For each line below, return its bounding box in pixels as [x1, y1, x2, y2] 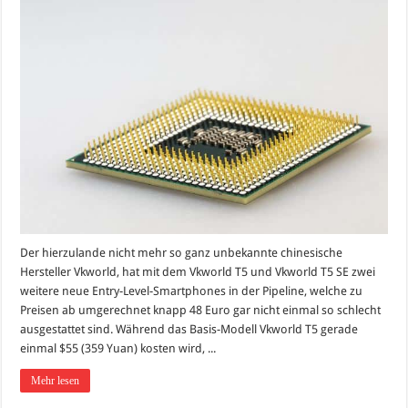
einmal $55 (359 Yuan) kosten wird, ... [20, 342, 217, 356]
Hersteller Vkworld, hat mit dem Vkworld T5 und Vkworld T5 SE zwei [20, 265, 376, 280]
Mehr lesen [31, 374, 80, 388]
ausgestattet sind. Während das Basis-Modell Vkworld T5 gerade [20, 322, 359, 337]
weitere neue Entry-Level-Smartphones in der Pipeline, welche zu [20, 284, 363, 299]
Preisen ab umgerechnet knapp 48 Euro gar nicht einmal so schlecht [20, 303, 382, 318]
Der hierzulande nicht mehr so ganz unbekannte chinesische [20, 246, 343, 260]
